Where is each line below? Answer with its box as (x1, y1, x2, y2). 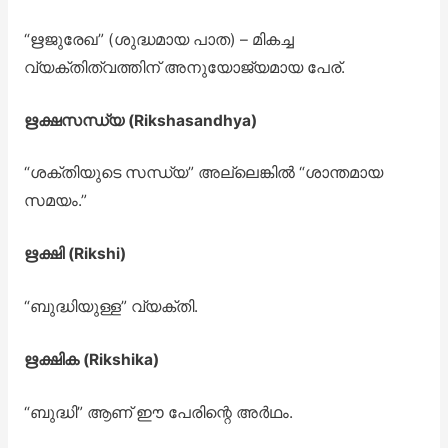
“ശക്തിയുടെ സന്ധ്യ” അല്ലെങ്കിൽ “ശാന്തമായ (23, 163, 383, 183)
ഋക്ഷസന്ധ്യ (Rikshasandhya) (23, 110, 257, 130)
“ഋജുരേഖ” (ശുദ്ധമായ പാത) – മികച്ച (23, 29, 294, 49)
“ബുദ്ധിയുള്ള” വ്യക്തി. (23, 297, 198, 317)
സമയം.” (23, 191, 87, 211)
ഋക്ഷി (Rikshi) (23, 244, 126, 264)
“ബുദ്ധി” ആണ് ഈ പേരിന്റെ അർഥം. (23, 402, 293, 422)
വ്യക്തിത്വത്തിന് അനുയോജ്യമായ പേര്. (23, 57, 345, 77)
